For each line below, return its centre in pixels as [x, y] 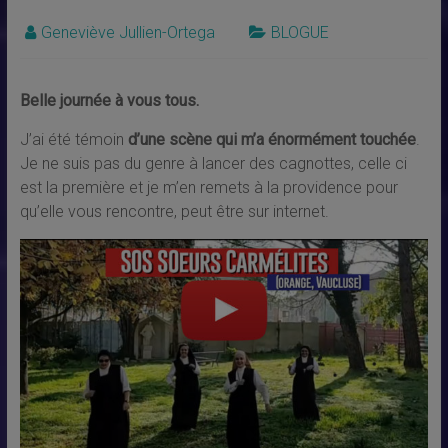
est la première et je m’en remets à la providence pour [208, 188]
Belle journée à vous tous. [109, 101]
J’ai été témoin [73, 140]
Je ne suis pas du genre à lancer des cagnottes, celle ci [213, 164]
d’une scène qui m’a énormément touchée [271, 140]
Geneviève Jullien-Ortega [127, 33]
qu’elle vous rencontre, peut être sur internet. [174, 212]
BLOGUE [299, 33]
